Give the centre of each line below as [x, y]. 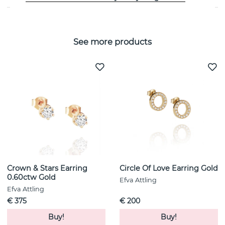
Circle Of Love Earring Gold [169, 168]
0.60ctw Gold [31, 178]
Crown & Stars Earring [47, 168]
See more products [113, 41]
